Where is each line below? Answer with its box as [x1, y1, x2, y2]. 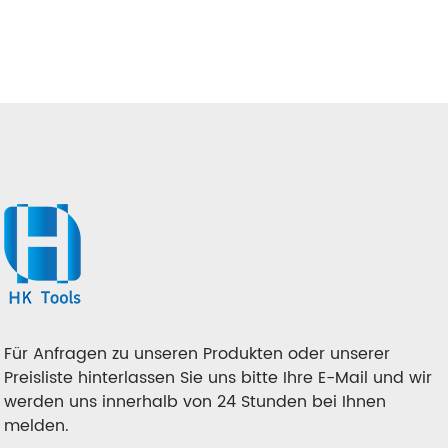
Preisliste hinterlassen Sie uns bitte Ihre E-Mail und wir [4, 365, 433, 392]
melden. [4, 413, 70, 440]
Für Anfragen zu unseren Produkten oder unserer [4, 341, 391, 368]
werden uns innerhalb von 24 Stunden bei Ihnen [4, 389, 387, 416]
